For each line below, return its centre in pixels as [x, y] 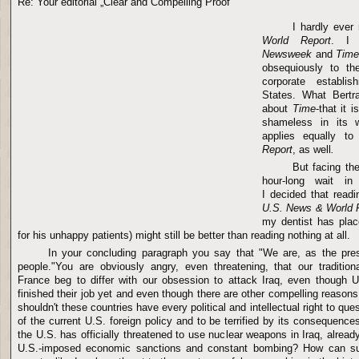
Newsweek [289, 54]
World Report [297, 40]
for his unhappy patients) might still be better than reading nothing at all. [184, 235]
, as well [312, 149]
